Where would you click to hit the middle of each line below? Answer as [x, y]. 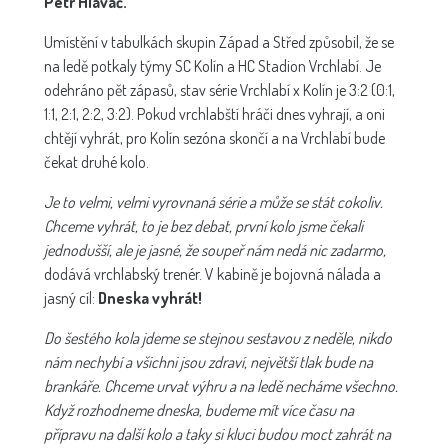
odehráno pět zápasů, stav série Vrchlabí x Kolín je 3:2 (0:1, [219, 90]
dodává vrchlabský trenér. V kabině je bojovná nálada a [212, 274]
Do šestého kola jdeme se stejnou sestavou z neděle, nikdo [218, 338]
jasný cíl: [71, 298]
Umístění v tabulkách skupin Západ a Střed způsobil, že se [219, 42]
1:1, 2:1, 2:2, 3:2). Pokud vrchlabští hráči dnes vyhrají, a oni [214, 114]
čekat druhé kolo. [96, 162]
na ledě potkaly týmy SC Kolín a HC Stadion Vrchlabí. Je [212, 66]
